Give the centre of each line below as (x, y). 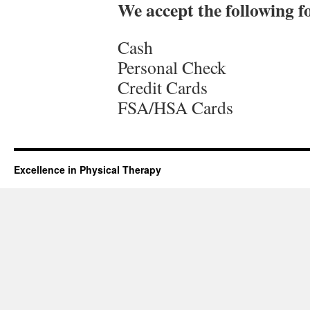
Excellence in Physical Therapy (88, 170)
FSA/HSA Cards (175, 107)
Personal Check (172, 67)
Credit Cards (163, 87)
